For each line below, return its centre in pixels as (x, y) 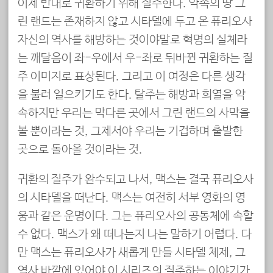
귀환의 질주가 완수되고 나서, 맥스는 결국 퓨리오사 (136, 180)
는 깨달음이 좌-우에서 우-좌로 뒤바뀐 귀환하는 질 (135, 59)
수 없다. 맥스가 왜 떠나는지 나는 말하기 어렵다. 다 (135, 235)
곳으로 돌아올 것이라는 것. (80, 150)
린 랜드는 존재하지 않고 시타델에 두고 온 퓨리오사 (135, 22)
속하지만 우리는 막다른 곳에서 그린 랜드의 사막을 (134, 114)
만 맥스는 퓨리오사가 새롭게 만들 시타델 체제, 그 (132, 253)
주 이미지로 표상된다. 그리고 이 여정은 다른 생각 (132, 77)
